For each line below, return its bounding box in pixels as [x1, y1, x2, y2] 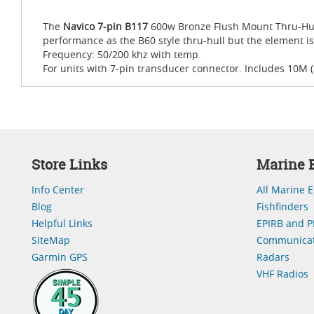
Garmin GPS [32, 250, 88, 264]
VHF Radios [257, 267, 308, 280]
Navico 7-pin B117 [63, 20, 148, 33]
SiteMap [32, 233, 70, 247]
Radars [257, 250, 289, 264]
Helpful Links [32, 217, 93, 230]
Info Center [32, 183, 84, 196]
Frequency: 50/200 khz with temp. [43, 48, 201, 61]
